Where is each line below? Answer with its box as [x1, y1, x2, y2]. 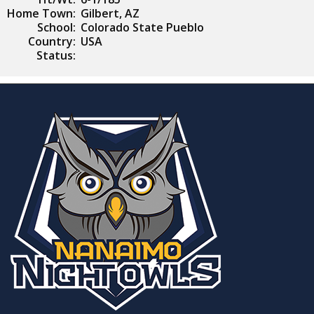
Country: [28, 34, 76, 49]
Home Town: [7, 6, 76, 21]
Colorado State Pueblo [81, 20, 204, 35]
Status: [36, 48, 76, 63]
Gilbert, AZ [81, 6, 139, 21]
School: [37, 20, 76, 35]
